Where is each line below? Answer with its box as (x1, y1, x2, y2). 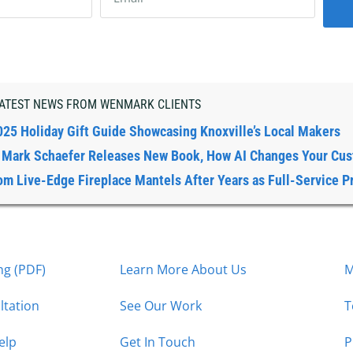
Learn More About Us (120, 261, 247, 279)
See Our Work (120, 297, 202, 315)
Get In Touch (120, 333, 195, 351)
